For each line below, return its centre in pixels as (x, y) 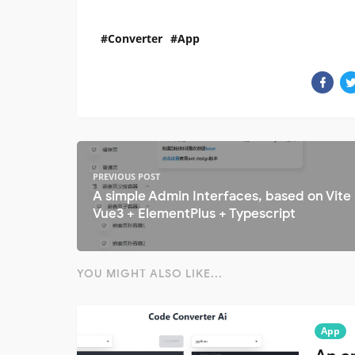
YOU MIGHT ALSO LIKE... (150, 274)
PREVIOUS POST (126, 177)
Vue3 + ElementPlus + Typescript (194, 214)
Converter (135, 39)
